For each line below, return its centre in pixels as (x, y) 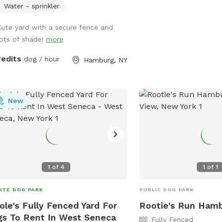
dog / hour (40, 59)
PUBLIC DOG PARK (167, 189)
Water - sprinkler (31, 6)
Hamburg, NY (106, 60)
